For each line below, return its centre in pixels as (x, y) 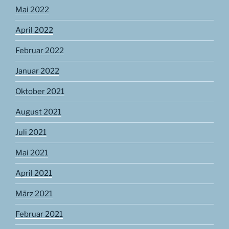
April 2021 (34, 174)
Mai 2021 (32, 153)
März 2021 (34, 194)
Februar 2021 (39, 214)
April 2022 (34, 30)
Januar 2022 (37, 71)
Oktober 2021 (40, 92)
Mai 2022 (32, 10)
